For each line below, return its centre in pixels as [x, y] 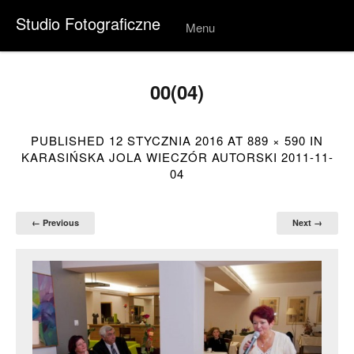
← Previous [55, 222]
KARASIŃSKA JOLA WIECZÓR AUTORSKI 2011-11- [177, 157]
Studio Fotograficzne [88, 23]
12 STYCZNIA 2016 [166, 140]
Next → [307, 222]
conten [200, 63]
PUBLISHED [70, 140]
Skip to [200, 51]
